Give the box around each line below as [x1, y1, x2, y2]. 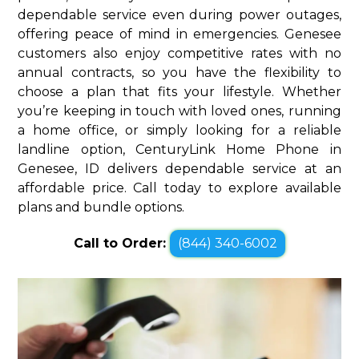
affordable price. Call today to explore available [18, 179, 341, 196]
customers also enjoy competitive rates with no [18, 45, 341, 61]
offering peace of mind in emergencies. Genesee [18, 26, 341, 42]
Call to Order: [74, 235, 170, 251]
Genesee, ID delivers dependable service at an [18, 160, 341, 176]
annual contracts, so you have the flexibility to [18, 64, 341, 80]
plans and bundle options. [18, 199, 185, 215]
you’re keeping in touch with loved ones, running [18, 103, 341, 119]
